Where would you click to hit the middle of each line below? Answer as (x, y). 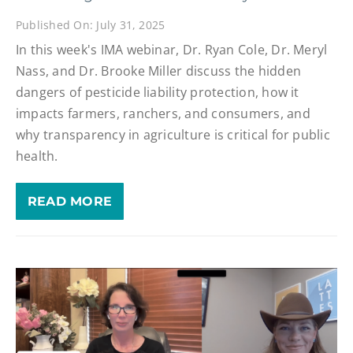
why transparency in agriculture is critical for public (173, 134)
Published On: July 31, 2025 (90, 25)
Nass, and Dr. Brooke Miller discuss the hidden (158, 71)
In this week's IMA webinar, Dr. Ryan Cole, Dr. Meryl (171, 49)
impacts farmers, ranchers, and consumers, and (163, 113)
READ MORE (70, 201)
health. (37, 156)
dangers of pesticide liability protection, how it (157, 92)
